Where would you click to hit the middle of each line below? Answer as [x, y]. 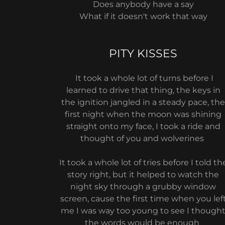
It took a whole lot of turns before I [143, 78]
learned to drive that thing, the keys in [143, 90]
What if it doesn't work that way [143, 16]
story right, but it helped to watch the [143, 175]
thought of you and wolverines [143, 138]
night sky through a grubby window [143, 187]
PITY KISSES [143, 53]
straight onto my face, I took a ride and [143, 126]
